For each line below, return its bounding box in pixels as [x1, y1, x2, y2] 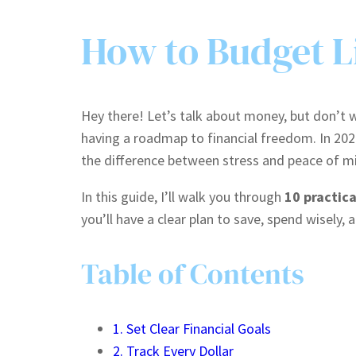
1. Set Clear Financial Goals [113, 319, 271, 339]
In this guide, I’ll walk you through [81, 188, 284, 207]
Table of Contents [81, 254, 304, 294]
